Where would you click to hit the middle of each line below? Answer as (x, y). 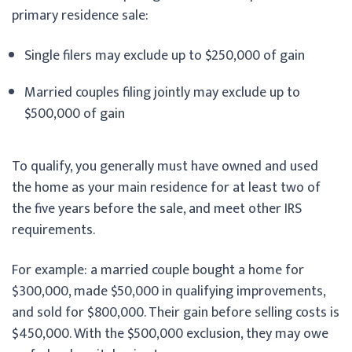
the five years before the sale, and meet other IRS (157, 209)
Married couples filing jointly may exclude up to (162, 92)
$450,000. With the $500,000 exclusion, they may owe (170, 334)
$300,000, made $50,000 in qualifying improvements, (169, 291)
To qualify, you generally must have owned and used (165, 166)
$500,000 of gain (75, 114)
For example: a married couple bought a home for (158, 270)
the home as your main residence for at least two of (166, 187)
